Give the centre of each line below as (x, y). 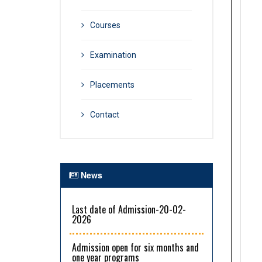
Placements (112, 85)
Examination (113, 55)
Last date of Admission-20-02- (129, 210)
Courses (105, 25)
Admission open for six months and (135, 248)
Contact (105, 115)
